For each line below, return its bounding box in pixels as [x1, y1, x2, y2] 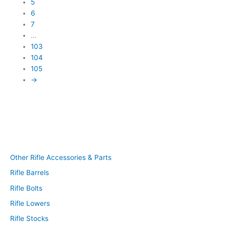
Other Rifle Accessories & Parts [10, 153, 111, 161]
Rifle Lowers [10, 199, 50, 207]
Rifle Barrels [10, 168, 49, 177]
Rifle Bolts [10, 184, 42, 192]
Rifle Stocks [10, 214, 48, 223]
